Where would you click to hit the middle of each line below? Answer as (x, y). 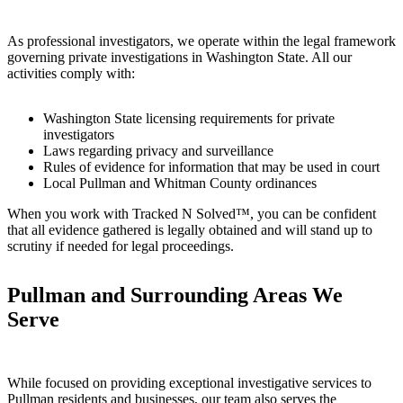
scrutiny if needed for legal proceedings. (121, 246)
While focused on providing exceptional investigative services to (189, 382)
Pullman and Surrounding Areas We (175, 295)
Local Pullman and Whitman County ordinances (180, 183)
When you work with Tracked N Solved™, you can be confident (192, 213)
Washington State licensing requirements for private (189, 118)
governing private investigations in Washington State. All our (179, 57)
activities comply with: (71, 73)
